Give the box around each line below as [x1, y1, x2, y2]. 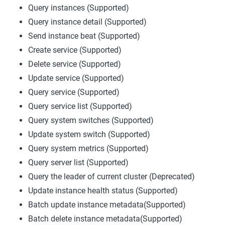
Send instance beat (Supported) [28, 31, 140, 41]
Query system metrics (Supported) [28, 144, 149, 153]
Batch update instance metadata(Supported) [28, 200, 186, 209]
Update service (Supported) [28, 73, 124, 83]
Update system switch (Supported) [28, 130, 150, 139]
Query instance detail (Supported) [28, 17, 147, 27]
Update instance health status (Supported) [28, 186, 178, 195]
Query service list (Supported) [28, 101, 132, 111]
